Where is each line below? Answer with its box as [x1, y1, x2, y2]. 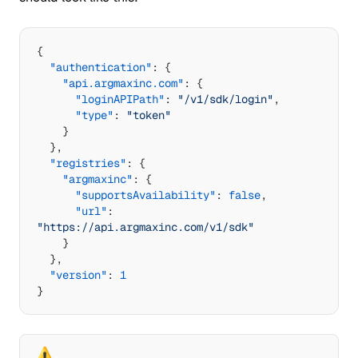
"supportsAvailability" [74, 188, 216, 203]
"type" [74, 108, 113, 123]
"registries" [49, 156, 126, 171]
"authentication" [49, 60, 152, 75]
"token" [125, 108, 171, 123]
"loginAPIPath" [74, 92, 165, 107]
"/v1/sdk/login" [177, 92, 273, 107]
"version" [49, 268, 107, 283]
